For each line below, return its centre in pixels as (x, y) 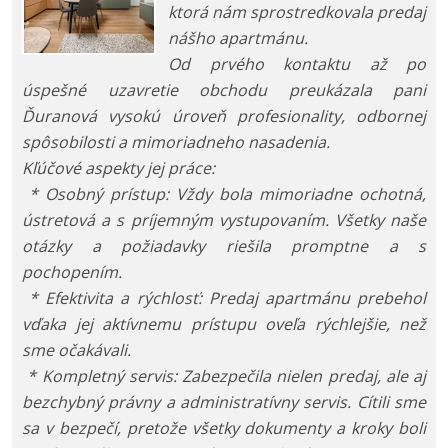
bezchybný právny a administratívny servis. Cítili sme (224, 402)
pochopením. (72, 272)
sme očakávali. (76, 350)
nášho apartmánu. (238, 38)
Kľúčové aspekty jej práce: (118, 168)
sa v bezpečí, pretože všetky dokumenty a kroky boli (224, 428)
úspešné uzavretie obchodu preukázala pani (224, 90)
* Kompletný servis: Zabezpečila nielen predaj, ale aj (224, 376)
